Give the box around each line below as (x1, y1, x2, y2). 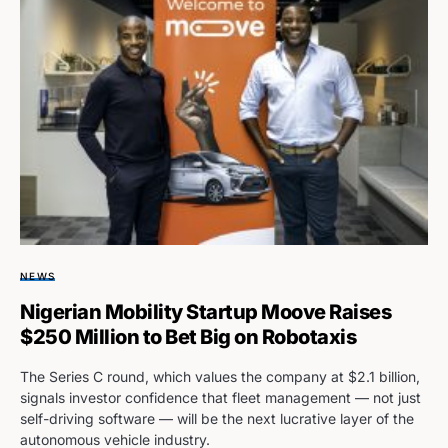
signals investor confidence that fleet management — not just (20, 389, 421, 407)
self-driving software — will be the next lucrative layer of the (20, 410, 414, 428)
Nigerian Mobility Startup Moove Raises (20, 300, 391, 325)
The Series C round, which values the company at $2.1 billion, (20, 368, 420, 386)
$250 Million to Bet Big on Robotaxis (20, 325, 356, 350)
